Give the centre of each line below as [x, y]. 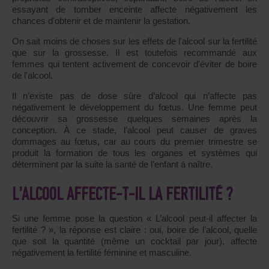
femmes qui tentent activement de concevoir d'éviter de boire [134, 64]
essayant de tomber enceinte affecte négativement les [134, 10]
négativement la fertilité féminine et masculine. [102, 253]
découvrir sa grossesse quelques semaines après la [134, 119]
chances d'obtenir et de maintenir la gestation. [101, 21]
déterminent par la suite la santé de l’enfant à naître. [112, 165]
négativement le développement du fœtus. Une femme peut [134, 107]
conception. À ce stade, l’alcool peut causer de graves [134, 130]
